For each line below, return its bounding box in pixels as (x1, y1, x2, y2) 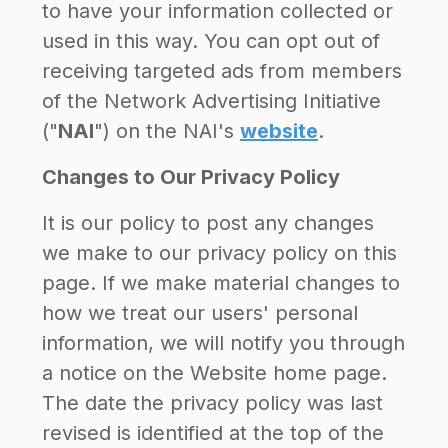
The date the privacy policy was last (42, 391, 383, 415)
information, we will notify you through (42, 331, 405, 355)
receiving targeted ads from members (42, 59, 402, 83)
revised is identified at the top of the (42, 421, 384, 445)
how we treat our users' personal (42, 301, 358, 325)
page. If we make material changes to (42, 271, 400, 295)
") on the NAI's (94, 119, 240, 143)
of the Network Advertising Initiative (42, 89, 381, 113)
